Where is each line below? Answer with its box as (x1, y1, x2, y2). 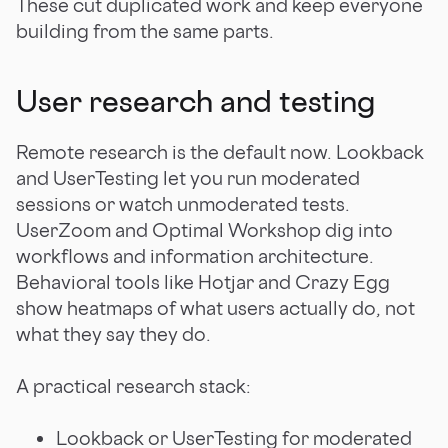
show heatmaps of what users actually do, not (16, 295, 415, 320)
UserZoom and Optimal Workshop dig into (16, 217, 393, 242)
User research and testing (16, 82, 375, 119)
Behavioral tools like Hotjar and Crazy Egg (16, 269, 390, 294)
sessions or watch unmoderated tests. (16, 191, 350, 216)
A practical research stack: (16, 373, 251, 398)
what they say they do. (16, 321, 211, 346)
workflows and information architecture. (16, 243, 374, 268)
